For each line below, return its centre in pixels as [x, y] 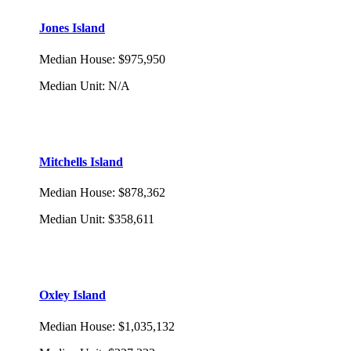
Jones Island [72, 28]
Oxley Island [72, 295]
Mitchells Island [81, 161]
